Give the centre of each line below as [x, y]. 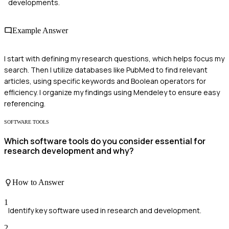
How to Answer [38, 182]
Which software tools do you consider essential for [105, 141]
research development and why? [69, 151]
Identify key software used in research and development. [105, 211]
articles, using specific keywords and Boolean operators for [105, 81]
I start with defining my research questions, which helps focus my [114, 59]
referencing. [25, 104]
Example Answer [40, 30]
